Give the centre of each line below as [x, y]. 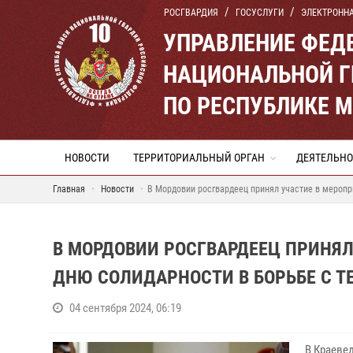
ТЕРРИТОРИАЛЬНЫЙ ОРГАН [199, 158]
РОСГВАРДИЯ [191, 13]
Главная [69, 189]
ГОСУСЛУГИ [260, 13]
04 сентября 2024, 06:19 [125, 308]
